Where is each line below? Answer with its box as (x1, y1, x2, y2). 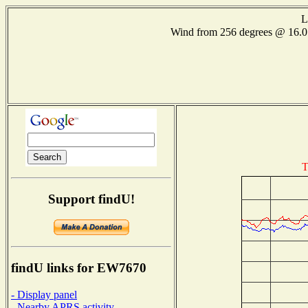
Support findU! (47, 191, 135, 206)
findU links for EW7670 (11, 261, 146, 276)
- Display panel (11, 288, 77, 300)
